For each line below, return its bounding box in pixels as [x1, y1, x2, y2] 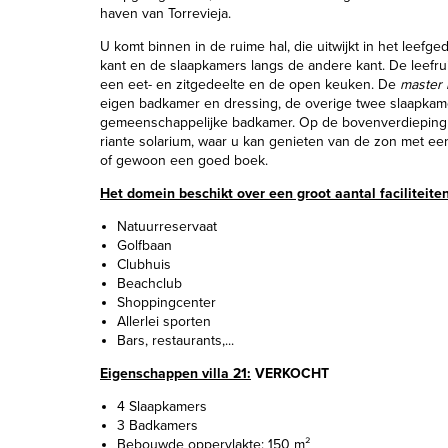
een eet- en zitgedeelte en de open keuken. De [100, 76, 400, 93]
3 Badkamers [117, 417, 198, 434]
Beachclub [117, 275, 182, 292]
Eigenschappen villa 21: [100, 365, 251, 382]
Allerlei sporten [117, 313, 211, 330]
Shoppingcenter [117, 294, 216, 311]
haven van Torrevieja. [100, 5, 231, 22]
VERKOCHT [255, 365, 329, 382]
